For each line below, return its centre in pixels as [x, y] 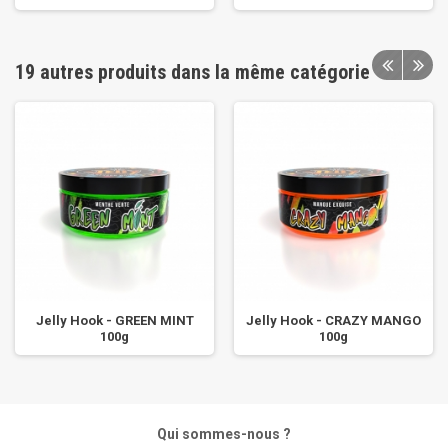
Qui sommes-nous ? [224, 434]
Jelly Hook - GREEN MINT [114, 321]
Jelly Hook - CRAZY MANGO [333, 321]
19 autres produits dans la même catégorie [192, 72]
